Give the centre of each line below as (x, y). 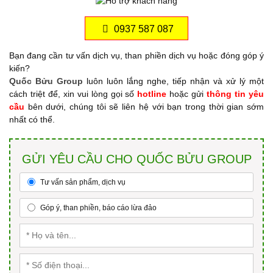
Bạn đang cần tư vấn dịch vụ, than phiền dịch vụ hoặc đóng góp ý (136, 55)
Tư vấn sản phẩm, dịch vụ (82, 182)
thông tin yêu (236, 94)
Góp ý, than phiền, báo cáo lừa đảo (97, 207)
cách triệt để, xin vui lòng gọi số (73, 94)
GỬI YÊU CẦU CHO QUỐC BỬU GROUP (136, 159)
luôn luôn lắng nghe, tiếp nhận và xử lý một (173, 81)
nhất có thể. (32, 119)
